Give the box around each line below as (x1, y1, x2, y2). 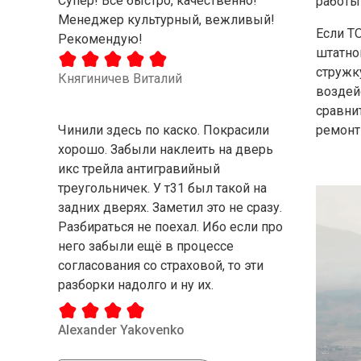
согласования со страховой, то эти (58, 257, 263, 273)
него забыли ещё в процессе (58, 238, 234, 254)
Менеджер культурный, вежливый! (58, 11, 275, 27)
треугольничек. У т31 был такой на (58, 180, 267, 196)
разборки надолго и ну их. (58, 276, 214, 293)
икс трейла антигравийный (58, 160, 220, 176)
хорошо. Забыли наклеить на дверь (58, 141, 273, 157)
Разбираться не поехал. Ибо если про (58, 218, 283, 234)
